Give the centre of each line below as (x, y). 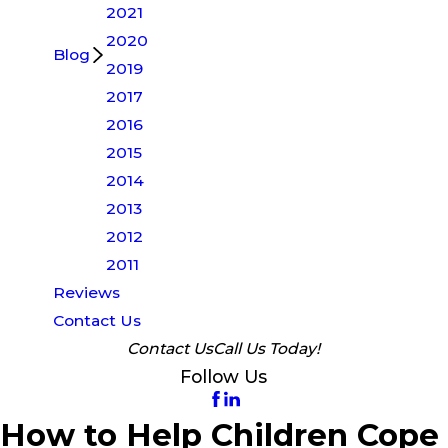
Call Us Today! (267, 348)
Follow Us (224, 376)
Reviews (87, 292)
